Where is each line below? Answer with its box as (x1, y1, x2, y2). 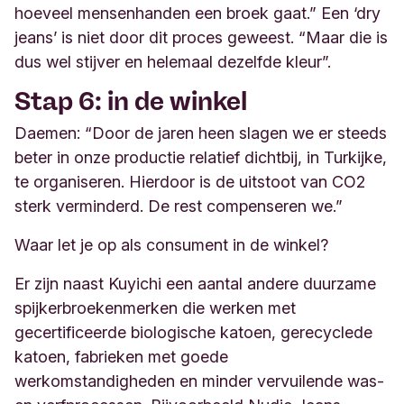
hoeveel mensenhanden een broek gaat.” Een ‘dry (14, 3, 381, 23)
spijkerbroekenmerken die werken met (14, 298, 296, 317)
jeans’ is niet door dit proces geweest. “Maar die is (14, 27, 388, 47)
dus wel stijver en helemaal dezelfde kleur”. (14, 51, 331, 71)
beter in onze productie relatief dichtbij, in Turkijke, (14, 147, 387, 167)
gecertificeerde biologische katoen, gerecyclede (14, 322, 372, 342)
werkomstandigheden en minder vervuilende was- (14, 371, 384, 390)
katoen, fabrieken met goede (14, 346, 228, 366)
